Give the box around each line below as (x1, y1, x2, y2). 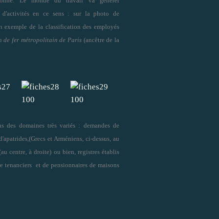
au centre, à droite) (1, 148, 51, 155)
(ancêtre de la (82, 36, 120, 44)
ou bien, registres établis (54, 148, 119, 155)
